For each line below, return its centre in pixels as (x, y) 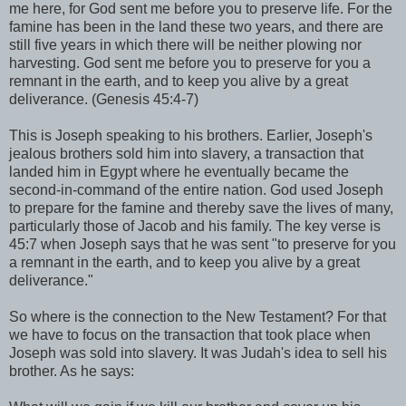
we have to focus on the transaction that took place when (190, 334)
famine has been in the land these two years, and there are (196, 26)
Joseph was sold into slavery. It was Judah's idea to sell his (198, 353)
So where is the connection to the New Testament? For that (198, 316)
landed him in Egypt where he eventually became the (179, 171)
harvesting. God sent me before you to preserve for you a (190, 63)
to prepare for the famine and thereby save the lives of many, (201, 208)
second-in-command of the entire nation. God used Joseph (196, 189)
